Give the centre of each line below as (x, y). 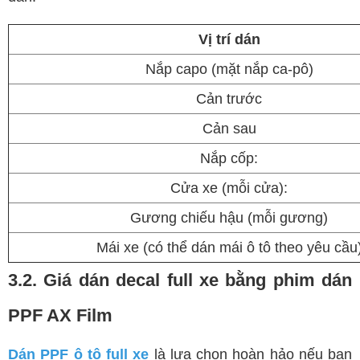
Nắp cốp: (229, 159)
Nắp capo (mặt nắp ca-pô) (229, 70)
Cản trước (229, 99)
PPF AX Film (60, 316)
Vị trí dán (229, 40)
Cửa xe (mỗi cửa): (229, 188)
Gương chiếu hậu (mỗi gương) (229, 218)
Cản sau (229, 129)
